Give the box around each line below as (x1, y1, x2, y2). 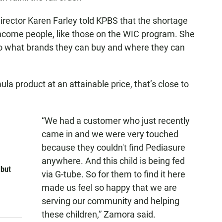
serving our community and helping (42, 196, 179, 206)
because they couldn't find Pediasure (42, 142, 185, 153)
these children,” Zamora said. (42, 209, 156, 220)
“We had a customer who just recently (42, 115, 190, 126)
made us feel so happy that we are (42, 182, 177, 193)
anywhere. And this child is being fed (42, 156, 185, 166)
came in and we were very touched (42, 129, 178, 139)
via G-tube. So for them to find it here (42, 169, 185, 179)
